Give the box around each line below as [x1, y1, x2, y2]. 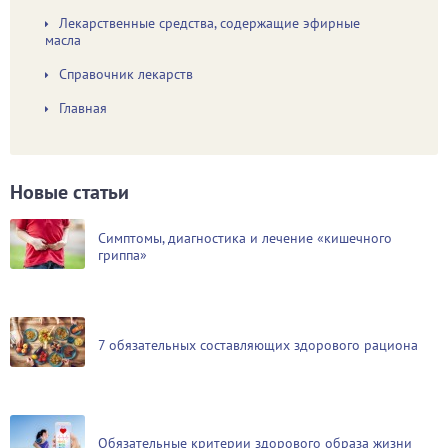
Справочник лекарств [59, 65, 193, 83]
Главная [59, 99, 107, 117]
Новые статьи [10, 179, 129, 205]
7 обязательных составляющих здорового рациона [98, 336, 418, 354]
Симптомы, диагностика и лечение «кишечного [98, 229, 392, 247]
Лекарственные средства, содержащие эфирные [59, 14, 360, 32]
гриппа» [98, 246, 147, 264]
